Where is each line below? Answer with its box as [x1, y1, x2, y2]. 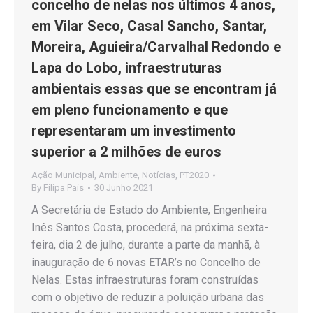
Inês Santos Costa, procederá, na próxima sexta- [31, 221, 268, 234]
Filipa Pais [43, 182, 84, 193]
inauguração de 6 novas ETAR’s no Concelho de [31, 256, 261, 269]
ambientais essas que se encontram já [31, 80, 277, 97]
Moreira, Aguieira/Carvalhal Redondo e [31, 38, 281, 55]
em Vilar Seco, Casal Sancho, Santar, [31, 17, 267, 34]
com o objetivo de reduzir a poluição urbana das [31, 291, 264, 304]
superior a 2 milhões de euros [31, 143, 221, 160]
